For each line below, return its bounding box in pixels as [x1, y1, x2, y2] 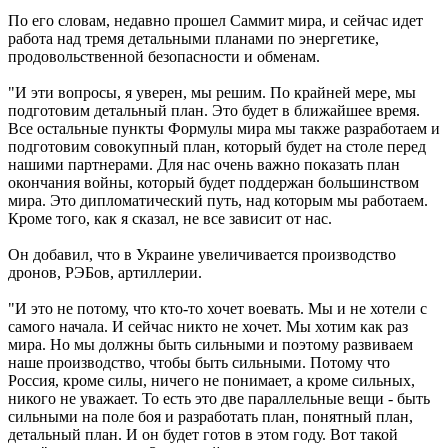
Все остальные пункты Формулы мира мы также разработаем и [8, 119, 440, 137]
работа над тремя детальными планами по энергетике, [8, 29, 379, 47]
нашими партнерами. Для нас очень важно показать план [8, 155, 400, 173]
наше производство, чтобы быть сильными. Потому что [8, 353, 390, 371]
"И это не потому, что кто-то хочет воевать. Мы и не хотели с [8, 299, 427, 317]
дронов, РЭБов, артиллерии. [8, 263, 202, 281]
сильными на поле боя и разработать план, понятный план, [8, 407, 413, 425]
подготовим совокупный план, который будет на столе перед [8, 137, 426, 155]
